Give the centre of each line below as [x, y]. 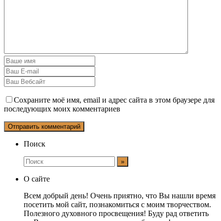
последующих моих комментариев [62, 109]
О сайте [37, 179]
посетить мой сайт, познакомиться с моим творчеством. [117, 205]
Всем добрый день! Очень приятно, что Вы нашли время [120, 196]
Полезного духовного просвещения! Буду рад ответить [116, 214]
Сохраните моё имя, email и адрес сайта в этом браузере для [114, 100]
